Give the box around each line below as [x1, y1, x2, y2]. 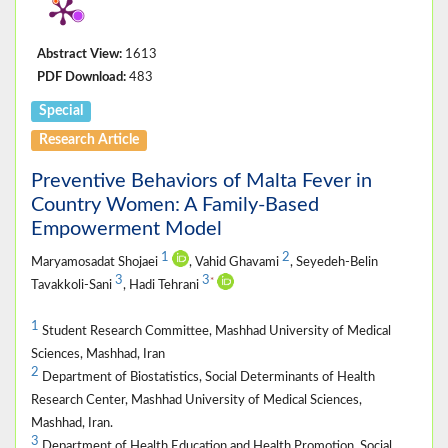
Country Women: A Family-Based [31, 194, 319, 215]
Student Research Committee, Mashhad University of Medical [39, 324, 391, 337]
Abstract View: [37, 47, 122, 60]
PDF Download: [37, 70, 126, 83]
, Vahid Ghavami [189, 255, 282, 268]
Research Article [39, 132, 140, 147]
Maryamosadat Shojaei [31, 255, 161, 268]
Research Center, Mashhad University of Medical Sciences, [31, 393, 362, 406]
